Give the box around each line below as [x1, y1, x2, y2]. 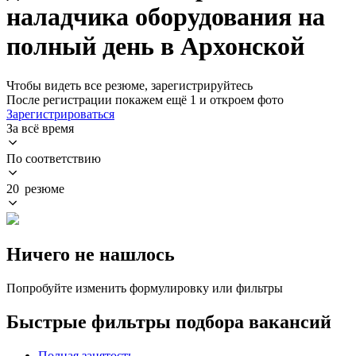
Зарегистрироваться [6, 106, 114, 121]
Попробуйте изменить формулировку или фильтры [6, 281, 283, 295]
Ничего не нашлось [6, 243, 175, 265]
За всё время [6, 121, 74, 135]
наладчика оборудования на [6, 2, 325, 32]
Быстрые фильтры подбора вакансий [6, 311, 331, 332]
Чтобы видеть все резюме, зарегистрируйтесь [6, 78, 253, 92]
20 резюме [6, 181, 64, 195]
